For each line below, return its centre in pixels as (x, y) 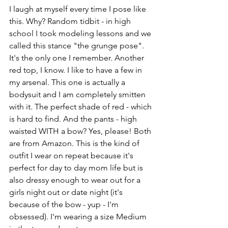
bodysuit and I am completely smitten (78, 94)
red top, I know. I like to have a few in (77, 70)
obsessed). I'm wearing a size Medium (79, 216)
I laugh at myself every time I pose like (79, 9)
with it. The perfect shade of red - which (81, 106)
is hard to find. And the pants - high (74, 119)
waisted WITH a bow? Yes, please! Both (81, 131)
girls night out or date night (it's (67, 192)
